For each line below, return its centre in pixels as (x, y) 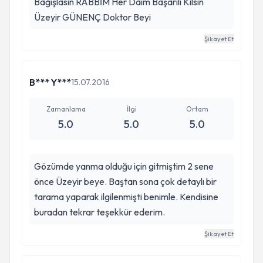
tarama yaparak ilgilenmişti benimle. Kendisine (126, 197)
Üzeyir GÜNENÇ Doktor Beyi (92, 17)
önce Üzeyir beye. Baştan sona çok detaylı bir (125, 181)
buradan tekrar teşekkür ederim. (100, 212)
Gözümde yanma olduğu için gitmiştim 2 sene (124, 166)
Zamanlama (66, 109)
